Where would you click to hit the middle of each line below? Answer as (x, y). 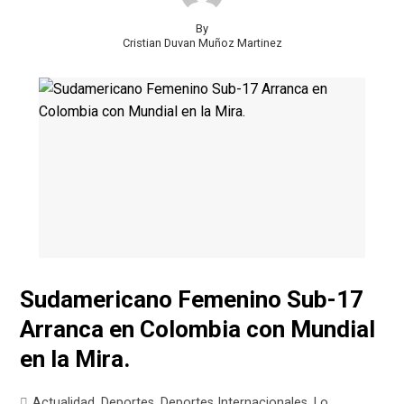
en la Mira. (75, 359)
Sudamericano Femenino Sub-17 (192, 300)
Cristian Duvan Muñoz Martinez (202, 43)
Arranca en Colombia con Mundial (198, 330)
